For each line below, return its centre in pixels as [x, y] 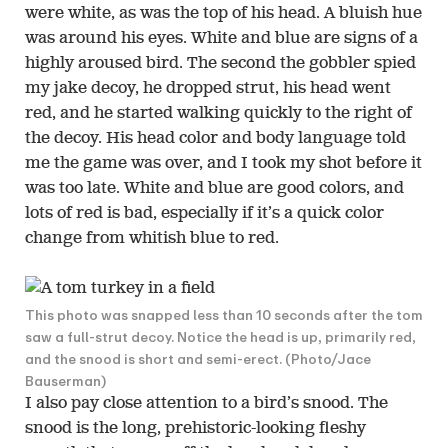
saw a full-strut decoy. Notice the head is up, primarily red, [220, 336]
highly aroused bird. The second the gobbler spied [220, 63]
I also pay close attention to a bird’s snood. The [206, 403]
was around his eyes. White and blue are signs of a [221, 38]
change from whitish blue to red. [152, 238]
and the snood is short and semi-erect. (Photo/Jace [198, 358]
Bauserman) [65, 380]
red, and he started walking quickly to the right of [218, 113]
